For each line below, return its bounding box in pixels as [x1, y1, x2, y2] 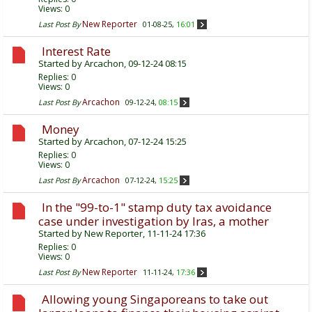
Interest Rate [42, 43, 111, 60]
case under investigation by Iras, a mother [38, 213, 269, 230]
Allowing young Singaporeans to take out [42, 291, 268, 308]
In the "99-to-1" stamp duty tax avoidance [42, 199, 272, 216]
